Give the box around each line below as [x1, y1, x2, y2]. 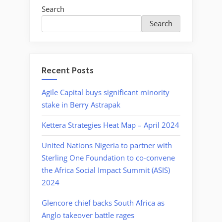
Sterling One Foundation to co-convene [42, 153, 175, 163]
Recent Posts [42, 64, 94, 76]
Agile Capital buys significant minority [42, 87, 169, 98]
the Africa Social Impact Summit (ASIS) [42, 165, 170, 175]
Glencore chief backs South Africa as [42, 198, 165, 208]
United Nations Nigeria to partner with [42, 140, 172, 151]
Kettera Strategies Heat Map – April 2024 [42, 120, 179, 130]
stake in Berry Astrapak [42, 100, 120, 110]
